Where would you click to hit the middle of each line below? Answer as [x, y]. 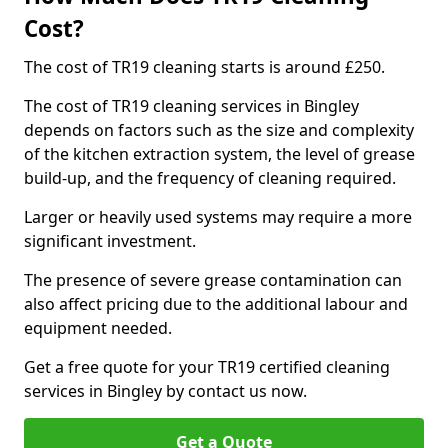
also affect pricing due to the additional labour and [216, 304]
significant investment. [110, 241]
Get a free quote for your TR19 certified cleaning [207, 367]
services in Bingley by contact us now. [165, 391]
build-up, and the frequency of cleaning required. [212, 178]
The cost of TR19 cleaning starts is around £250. [204, 67]
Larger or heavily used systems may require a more [218, 217]
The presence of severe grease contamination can [213, 280]
